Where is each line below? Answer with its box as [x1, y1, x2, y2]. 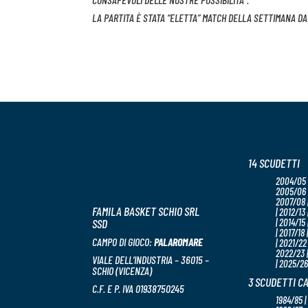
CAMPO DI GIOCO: [92, 235, 155, 249]
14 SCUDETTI [247, 155, 300, 171]
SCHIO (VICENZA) [92, 264, 153, 278]
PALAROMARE [154, 235, 203, 249]
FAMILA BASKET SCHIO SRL [92, 203, 200, 219]
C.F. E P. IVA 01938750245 [92, 282, 185, 296]
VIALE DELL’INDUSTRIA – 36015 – [92, 253, 210, 267]
